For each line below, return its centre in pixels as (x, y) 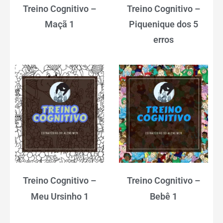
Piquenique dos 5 (164, 24)
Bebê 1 (164, 196)
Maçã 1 (59, 24)
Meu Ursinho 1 (59, 196)
